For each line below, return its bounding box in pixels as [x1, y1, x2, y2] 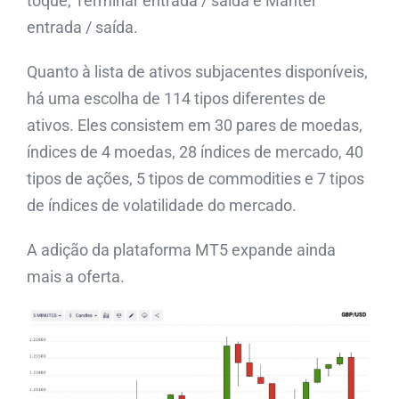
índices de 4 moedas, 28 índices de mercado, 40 [27, 142, 363, 162]
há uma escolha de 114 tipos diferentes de [27, 89, 326, 109]
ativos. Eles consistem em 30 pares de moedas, [27, 116, 362, 135]
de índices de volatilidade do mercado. [27, 196, 297, 216]
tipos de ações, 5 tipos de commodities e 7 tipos [27, 169, 364, 189]
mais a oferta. [27, 267, 125, 287]
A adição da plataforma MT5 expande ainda [27, 240, 336, 260]
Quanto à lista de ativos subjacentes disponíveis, [27, 62, 368, 82]
